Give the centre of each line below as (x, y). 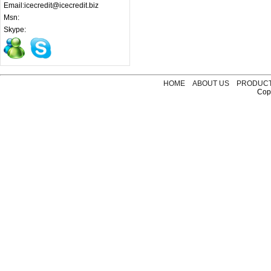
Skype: (15, 30)
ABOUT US (211, 83)
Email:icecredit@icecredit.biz (51, 5)
